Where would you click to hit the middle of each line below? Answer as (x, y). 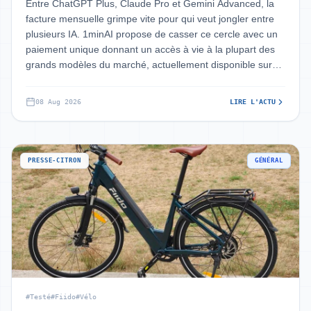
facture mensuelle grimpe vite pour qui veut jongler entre (150, 19)
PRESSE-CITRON (54, 160)
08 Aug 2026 (58, 102)
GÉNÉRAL (269, 160)
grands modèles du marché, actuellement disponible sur (149, 65)
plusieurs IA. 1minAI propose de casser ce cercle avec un (152, 34)
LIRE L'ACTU (253, 102)
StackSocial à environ (73, 80)
